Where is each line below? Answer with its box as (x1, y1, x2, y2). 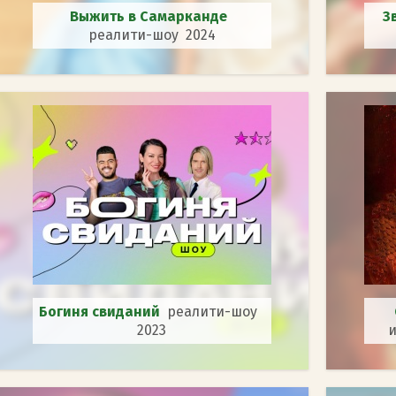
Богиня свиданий (39, 302, 167, 320)
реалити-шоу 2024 (88, 26, 216, 43)
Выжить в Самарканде (69, 7, 234, 25)
